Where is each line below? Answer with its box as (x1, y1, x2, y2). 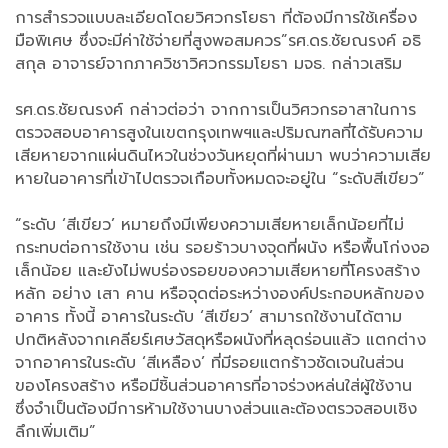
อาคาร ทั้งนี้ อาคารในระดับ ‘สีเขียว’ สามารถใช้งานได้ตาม (15, 305, 402, 330)
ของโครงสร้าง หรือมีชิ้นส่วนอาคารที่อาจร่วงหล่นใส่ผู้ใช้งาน (15, 374, 412, 399)
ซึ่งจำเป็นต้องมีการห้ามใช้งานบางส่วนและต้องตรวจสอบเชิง (15, 397, 417, 422)
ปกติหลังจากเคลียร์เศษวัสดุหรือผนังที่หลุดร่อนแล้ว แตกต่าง (15, 328, 426, 353)
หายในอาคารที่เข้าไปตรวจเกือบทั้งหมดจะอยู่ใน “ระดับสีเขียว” (15, 167, 425, 192)
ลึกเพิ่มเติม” (15, 420, 96, 445)
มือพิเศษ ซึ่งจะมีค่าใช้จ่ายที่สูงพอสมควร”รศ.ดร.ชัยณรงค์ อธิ (15, 29, 421, 54)
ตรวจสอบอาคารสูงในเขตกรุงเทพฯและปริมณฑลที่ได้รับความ (15, 121, 423, 146)
